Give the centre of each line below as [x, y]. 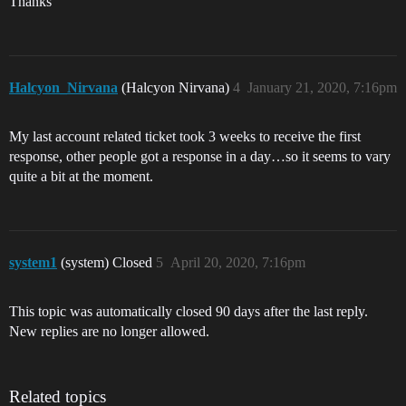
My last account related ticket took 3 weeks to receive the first [185, 136]
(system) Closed [108, 262]
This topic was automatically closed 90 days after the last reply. [188, 311]
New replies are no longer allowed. [109, 331]
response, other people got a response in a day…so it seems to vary [200, 156]
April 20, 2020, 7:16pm [238, 262]
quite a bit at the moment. [81, 176]
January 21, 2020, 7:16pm [322, 87]
